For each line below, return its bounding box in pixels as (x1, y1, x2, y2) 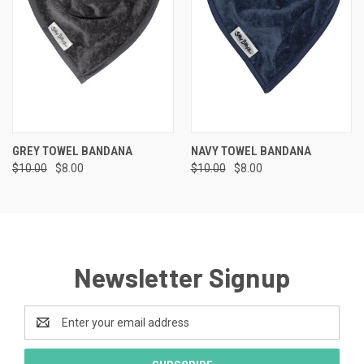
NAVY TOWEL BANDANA (190, 144, 311, 159)
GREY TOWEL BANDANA (12, 144, 132, 159)
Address (24, 324, 67, 338)
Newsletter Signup (73, 262, 291, 293)
